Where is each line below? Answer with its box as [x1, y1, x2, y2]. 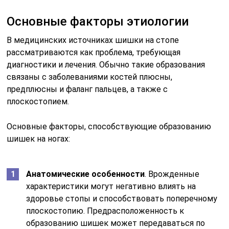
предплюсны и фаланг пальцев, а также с [7, 84, 168, 94]
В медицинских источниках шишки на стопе [7, 35, 179, 45]
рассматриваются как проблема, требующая [7, 47, 181, 57]
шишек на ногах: [7, 133, 71, 144]
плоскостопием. [7, 96, 70, 106]
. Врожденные [145, 169, 200, 179]
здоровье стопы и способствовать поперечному [26, 193, 218, 203]
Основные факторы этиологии [7, 14, 189, 29]
